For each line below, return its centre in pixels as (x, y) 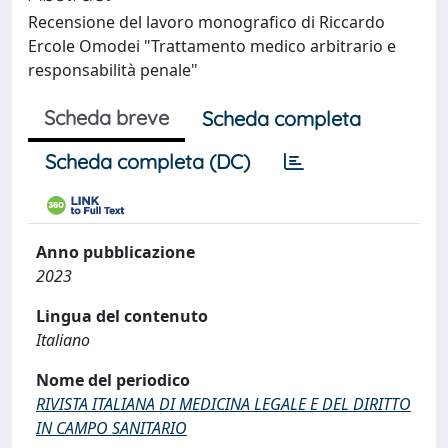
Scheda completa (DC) (147, 161)
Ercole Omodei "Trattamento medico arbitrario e (212, 45)
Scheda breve (106, 117)
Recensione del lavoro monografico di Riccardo (206, 21)
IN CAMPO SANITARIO (111, 427)
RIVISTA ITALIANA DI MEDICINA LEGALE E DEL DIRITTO (223, 403)
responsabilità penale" (113, 69)
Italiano (63, 339)
